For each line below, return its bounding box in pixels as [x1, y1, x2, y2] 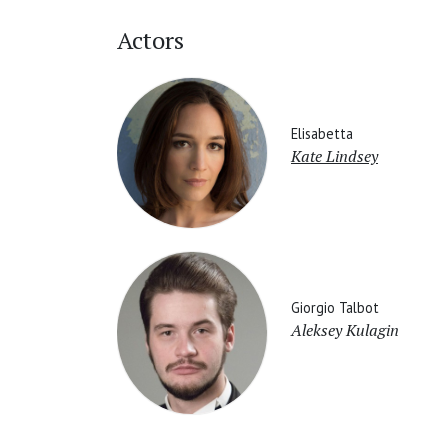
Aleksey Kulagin [291, 318, 399, 341]
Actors [117, 24, 184, 57]
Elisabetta [291, 123, 353, 143]
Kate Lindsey [291, 144, 378, 167]
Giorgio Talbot [291, 297, 379, 317]
